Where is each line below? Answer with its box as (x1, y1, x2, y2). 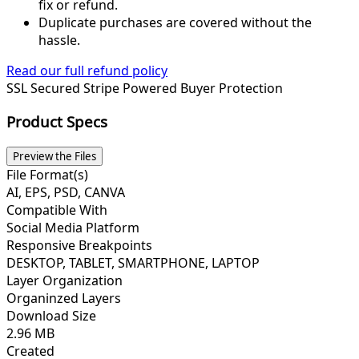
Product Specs (6, 111, 107, 132)
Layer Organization (6, 272, 123, 290)
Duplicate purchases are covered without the (38, 13, 312, 31)
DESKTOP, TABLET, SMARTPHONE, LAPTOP (6, 254, 260, 272)
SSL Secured (6, 79, 83, 97)
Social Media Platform (6, 219, 139, 237)
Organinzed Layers (6, 289, 121, 308)
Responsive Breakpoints (6, 236, 152, 255)
